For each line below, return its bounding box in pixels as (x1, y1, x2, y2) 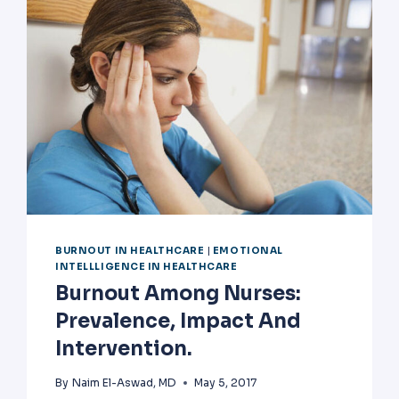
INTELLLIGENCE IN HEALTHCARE (55, 261, 238, 273)
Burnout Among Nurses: (55, 281, 302, 306)
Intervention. (55, 337, 193, 362)
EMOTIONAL (212, 245, 283, 257)
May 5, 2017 (193, 376, 256, 390)
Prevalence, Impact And (55, 309, 302, 334)
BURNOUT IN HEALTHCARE (55, 245, 205, 257)
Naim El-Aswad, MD (71, 376, 176, 390)
